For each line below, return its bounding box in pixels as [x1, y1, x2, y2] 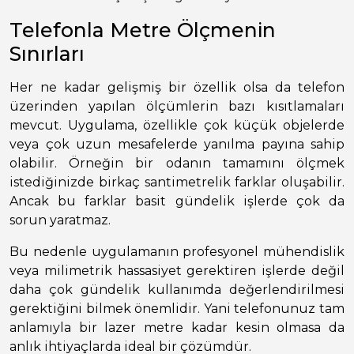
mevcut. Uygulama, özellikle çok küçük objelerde [9, 118, 345, 134]
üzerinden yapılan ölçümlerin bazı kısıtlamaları [9, 99, 345, 115]
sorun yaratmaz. [9, 213, 111, 228]
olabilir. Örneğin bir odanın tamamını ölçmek [9, 156, 345, 171]
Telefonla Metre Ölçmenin [9, 18, 276, 43]
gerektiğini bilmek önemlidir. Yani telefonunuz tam [9, 301, 345, 317]
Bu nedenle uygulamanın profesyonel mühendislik [9, 244, 345, 260]
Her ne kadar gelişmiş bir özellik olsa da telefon [9, 80, 345, 96]
